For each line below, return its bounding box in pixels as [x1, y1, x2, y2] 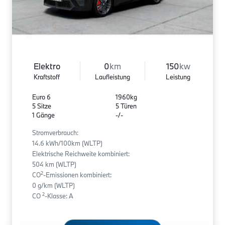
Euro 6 [32, 92, 51, 101]
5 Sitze [32, 101, 51, 110]
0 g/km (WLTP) [32, 181, 75, 189]
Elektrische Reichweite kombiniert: [32, 149, 130, 158]
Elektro [33, 60, 60, 71]
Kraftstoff [34, 72, 60, 81]
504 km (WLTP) [32, 160, 76, 168]
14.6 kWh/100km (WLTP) [32, 139, 102, 147]
